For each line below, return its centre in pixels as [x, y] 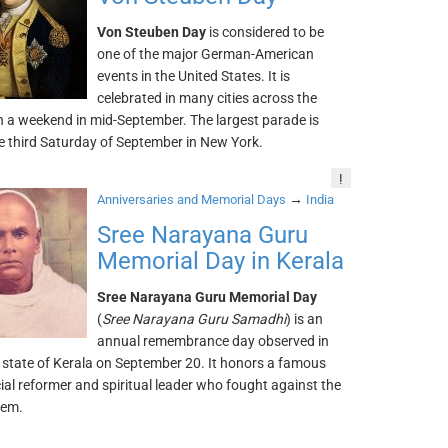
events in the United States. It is [194, 76]
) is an [305, 319]
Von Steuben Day [152, 32]
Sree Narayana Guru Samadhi [194, 319]
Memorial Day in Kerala [221, 261]
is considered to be [265, 32]
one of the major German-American [206, 54]
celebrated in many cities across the [207, 98]
